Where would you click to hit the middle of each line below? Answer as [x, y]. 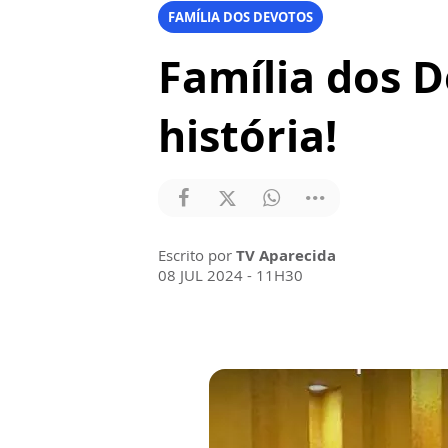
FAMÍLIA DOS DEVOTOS [240, 17]
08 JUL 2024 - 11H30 [230, 275]
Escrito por [197, 255]
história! [247, 135]
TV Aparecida [286, 255]
